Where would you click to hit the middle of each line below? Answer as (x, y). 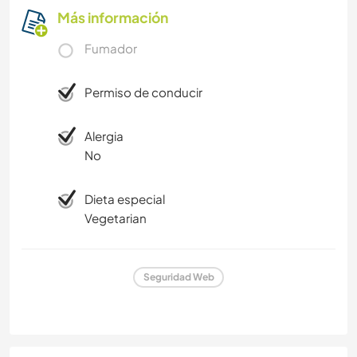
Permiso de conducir (143, 92)
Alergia (104, 135)
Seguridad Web (178, 277)
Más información (113, 17)
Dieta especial (125, 198)
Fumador (111, 48)
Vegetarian (116, 218)
